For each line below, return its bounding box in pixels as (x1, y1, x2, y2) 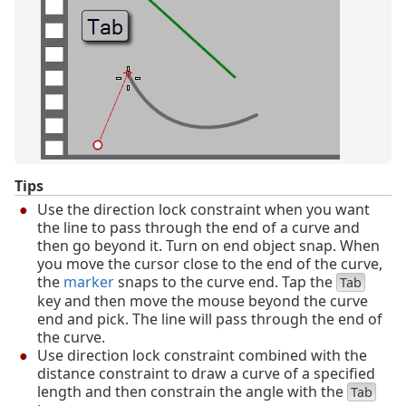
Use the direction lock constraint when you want (37, 199, 370, 220)
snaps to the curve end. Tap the (114, 272, 336, 293)
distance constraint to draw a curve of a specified (37, 363, 375, 384)
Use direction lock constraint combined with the (37, 345, 367, 366)
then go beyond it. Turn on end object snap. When (37, 236, 380, 256)
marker (63, 272, 114, 293)
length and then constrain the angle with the (37, 382, 347, 402)
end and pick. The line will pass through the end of (37, 309, 382, 330)
